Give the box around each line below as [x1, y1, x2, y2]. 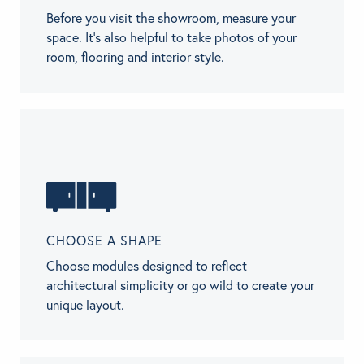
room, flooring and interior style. [46, 49, 224, 66]
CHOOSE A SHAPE [46, 232, 162, 249]
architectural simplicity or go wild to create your [46, 277, 314, 294]
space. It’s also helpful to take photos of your [46, 29, 297, 46]
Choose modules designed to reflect [46, 258, 247, 275]
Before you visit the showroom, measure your [46, 10, 296, 27]
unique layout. [46, 297, 124, 314]
